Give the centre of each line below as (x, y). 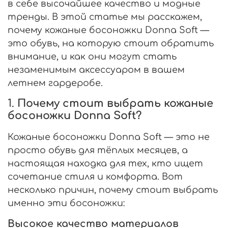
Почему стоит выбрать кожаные (115, 103)
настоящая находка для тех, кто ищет (105, 163)
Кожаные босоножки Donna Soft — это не (109, 137)
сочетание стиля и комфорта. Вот (95, 176)
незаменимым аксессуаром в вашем (96, 69)
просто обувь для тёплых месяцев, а (98, 150)
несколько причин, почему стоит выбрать (113, 190)
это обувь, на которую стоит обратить (111, 43)
